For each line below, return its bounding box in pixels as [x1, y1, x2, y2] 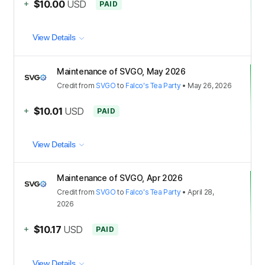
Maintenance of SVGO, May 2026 [57, 66, 186, 76]
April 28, [188, 188, 214, 197]
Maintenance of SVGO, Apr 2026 [57, 173, 183, 183]
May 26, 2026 [188, 80, 232, 90]
